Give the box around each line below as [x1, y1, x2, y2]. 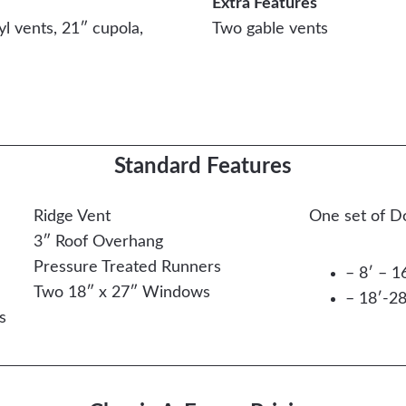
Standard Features [114, 155, 292, 178]
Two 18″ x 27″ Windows [33, 285, 210, 301]
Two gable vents [212, 21, 328, 37]
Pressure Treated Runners [33, 259, 221, 275]
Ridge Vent [33, 208, 111, 225]
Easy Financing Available [117, 105, 289, 121]
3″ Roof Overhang [33, 234, 163, 250]
